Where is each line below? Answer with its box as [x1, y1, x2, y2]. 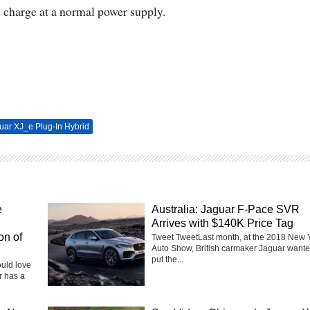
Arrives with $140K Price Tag [152, 217, 293, 230]
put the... [152, 255, 183, 265]
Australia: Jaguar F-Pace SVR [152, 203, 300, 216]
